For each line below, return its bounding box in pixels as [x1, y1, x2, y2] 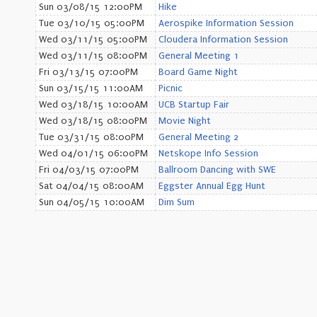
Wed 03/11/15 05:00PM [39, 34, 147, 45]
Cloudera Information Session [158, 34, 288, 45]
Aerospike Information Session [158, 18, 294, 29]
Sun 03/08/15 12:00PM [39, 1, 142, 13]
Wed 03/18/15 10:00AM [39, 99, 148, 110]
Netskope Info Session [158, 148, 258, 159]
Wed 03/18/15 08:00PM [39, 115, 147, 127]
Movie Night [158, 115, 211, 127]
